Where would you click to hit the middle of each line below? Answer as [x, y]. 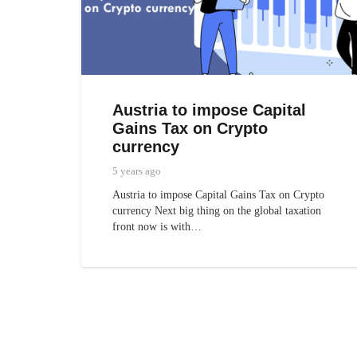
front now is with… [157, 227]
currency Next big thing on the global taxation [217, 211]
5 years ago [137, 172]
